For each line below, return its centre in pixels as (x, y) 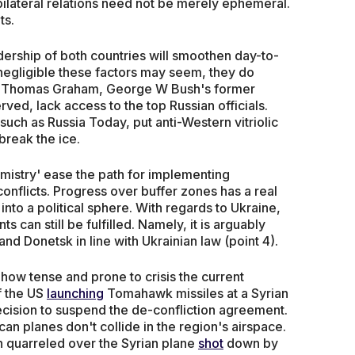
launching (75, 293)
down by (251, 343)
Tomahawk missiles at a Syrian (196, 293)
